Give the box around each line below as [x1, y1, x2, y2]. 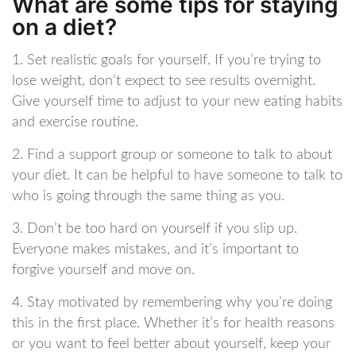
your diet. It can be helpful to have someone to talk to [12, 168, 342, 184]
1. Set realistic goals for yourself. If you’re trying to [12, 53, 321, 68]
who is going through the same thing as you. [12, 189, 284, 204]
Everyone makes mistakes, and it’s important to [12, 242, 299, 257]
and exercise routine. [12, 115, 138, 130]
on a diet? [12, 14, 117, 41]
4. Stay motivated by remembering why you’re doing [12, 296, 332, 311]
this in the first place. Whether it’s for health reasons [12, 316, 335, 331]
